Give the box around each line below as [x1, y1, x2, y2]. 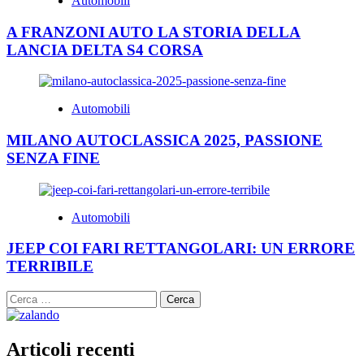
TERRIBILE [6, 258, 93, 275]
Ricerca [6, 290, 45, 305]
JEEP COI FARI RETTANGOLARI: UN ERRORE [6, 240, 355, 258]
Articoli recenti [6, 339, 135, 361]
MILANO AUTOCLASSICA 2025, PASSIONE [6, 132, 323, 149]
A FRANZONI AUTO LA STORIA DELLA [6, 23, 301, 41]
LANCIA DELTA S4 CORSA [6, 41, 203, 58]
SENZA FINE [6, 149, 100, 167]
